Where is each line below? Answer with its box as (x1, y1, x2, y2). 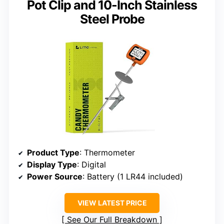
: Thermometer (79, 147, 135, 158)
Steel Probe (79, 11, 144, 26)
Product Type (27, 147, 79, 158)
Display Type (27, 159, 77, 170)
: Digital (77, 159, 106, 170)
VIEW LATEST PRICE (77, 198, 147, 207)
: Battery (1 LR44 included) (82, 171, 183, 182)
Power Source (27, 171, 82, 182)
